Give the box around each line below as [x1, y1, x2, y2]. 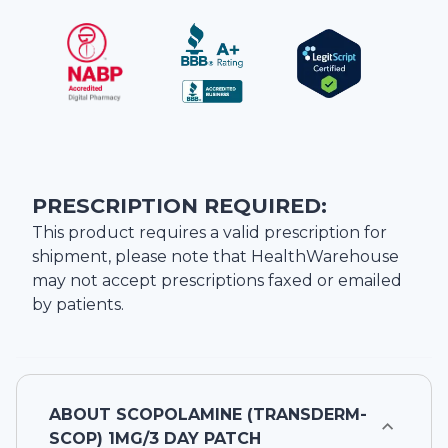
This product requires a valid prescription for [32, 223, 387, 243]
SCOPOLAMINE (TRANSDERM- [116, 405, 367, 425]
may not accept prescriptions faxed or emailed [32, 271, 402, 291]
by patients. [32, 295, 124, 315]
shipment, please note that [32, 247, 251, 267]
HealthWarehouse [251, 247, 399, 267]
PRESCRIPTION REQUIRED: [32, 193, 327, 219]
